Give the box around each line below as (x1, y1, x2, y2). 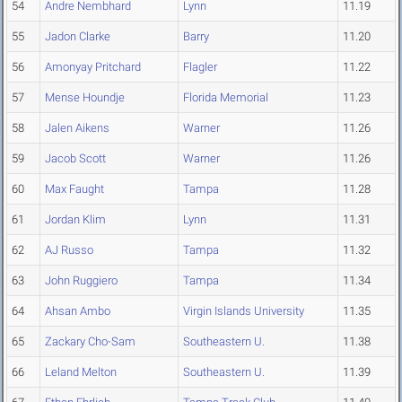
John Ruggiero (45, 274, 118, 288)
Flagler (183, 60, 217, 74)
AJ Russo (45, 243, 93, 258)
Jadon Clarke (45, 30, 110, 44)
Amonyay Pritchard (45, 60, 141, 74)
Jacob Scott (45, 152, 106, 166)
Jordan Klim (45, 213, 106, 227)
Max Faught (45, 182, 104, 197)
